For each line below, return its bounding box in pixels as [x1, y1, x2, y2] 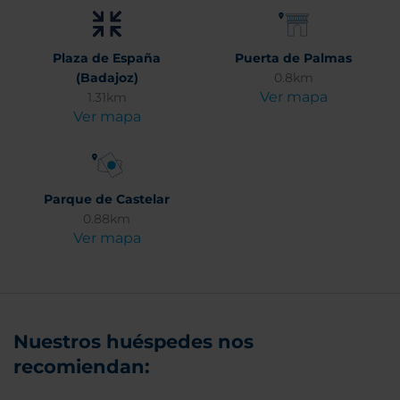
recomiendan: [13, 355, 150, 378]
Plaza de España [53, 50, 161, 66]
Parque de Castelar [44, 191, 170, 207]
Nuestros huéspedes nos [13, 330, 254, 353]
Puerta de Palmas [235, 50, 352, 66]
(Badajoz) [75, 70, 138, 86]
